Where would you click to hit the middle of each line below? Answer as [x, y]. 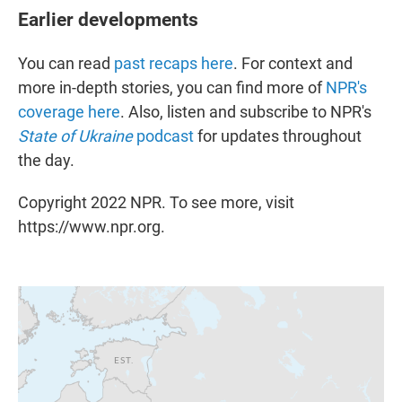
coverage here [69, 112]
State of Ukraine [75, 136]
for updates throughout [278, 136]
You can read [66, 64]
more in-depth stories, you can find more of [172, 88]
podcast [163, 136]
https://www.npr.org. [92, 227]
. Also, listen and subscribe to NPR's [246, 112]
